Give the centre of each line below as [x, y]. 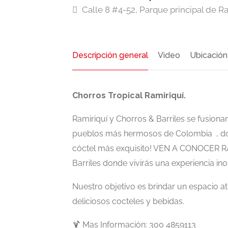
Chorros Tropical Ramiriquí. [129, 96]
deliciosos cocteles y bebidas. [128, 202]
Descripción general [110, 55]
